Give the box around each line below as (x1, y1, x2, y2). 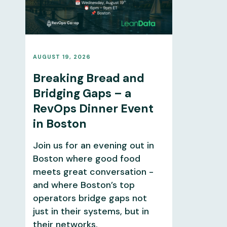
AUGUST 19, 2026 (32, 53, 91, 60)
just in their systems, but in (32, 205, 149, 217)
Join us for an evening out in (32, 139, 154, 152)
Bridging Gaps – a (32, 85, 131, 101)
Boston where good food (32, 152, 140, 165)
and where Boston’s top (32, 178, 135, 191)
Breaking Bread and (32, 70, 144, 86)
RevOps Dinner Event (32, 100, 154, 116)
